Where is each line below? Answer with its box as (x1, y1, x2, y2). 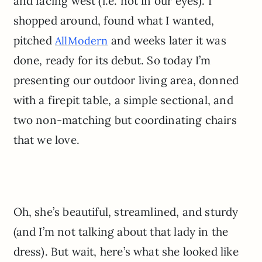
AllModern (55, 34, 108, 48)
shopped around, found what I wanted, (13, 13, 215, 28)
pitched (13, 33, 56, 48)
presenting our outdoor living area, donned (13, 73, 239, 88)
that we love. (13, 133, 80, 147)
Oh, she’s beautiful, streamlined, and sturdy (13, 204, 239, 219)
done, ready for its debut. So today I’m (13, 53, 211, 68)
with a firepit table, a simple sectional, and (13, 93, 233, 108)
